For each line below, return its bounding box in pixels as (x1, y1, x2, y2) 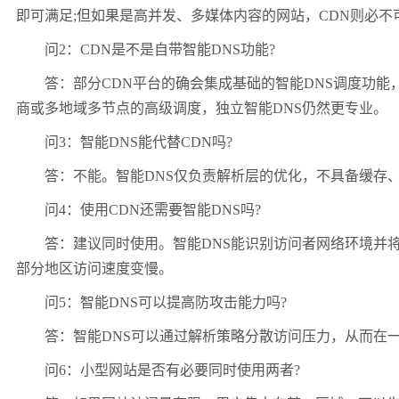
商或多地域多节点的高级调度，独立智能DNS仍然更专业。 (16, 101, 387, 117)
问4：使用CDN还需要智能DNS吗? (16, 202, 261, 218)
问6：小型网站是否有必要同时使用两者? (16, 362, 300, 379)
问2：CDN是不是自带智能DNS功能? (16, 42, 275, 58)
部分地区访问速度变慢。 (16, 261, 173, 277)
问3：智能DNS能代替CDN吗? (16, 134, 232, 151)
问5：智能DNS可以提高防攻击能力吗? (16, 295, 287, 311)
